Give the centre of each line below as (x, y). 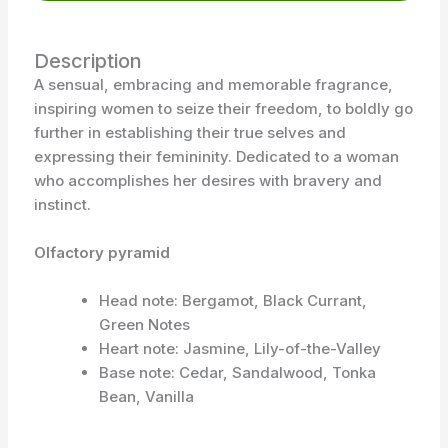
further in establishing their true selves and (189, 133)
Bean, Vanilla (146, 397)
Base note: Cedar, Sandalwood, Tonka (237, 373)
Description (87, 61)
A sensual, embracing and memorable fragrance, (213, 85)
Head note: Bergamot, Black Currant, (232, 301)
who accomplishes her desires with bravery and (207, 181)
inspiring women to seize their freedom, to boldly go (223, 109)
